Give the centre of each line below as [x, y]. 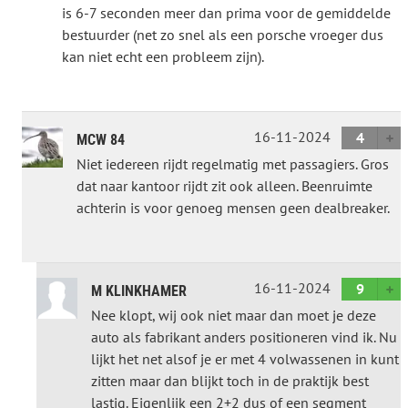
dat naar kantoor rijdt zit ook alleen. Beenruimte [224, 185]
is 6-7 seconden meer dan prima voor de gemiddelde [226, 12]
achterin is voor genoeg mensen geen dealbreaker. [233, 207]
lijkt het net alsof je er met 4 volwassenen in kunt [245, 358]
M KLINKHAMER [139, 291]
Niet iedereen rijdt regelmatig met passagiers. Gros [233, 163]
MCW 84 [101, 139]
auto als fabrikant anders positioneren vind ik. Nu [244, 337]
